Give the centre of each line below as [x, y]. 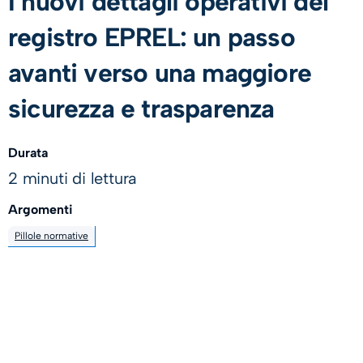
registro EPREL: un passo [152, 37]
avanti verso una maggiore [160, 73]
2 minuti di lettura [73, 178]
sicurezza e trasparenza [145, 109]
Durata [28, 153]
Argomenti [41, 210]
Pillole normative [51, 236]
